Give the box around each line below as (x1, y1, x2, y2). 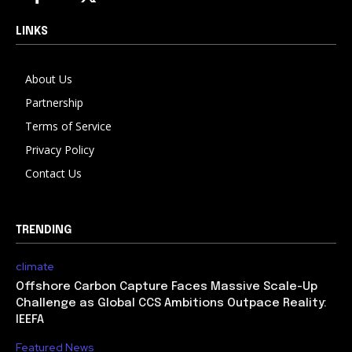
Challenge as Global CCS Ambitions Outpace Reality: (16, 297, 327, 310)
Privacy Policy (25, 142, 94, 158)
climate (16, 259, 54, 274)
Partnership (25, 95, 83, 111)
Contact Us (25, 166, 82, 181)
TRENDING (16, 225, 71, 236)
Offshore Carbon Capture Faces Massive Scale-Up (16, 280, 317, 294)
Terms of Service (25, 119, 112, 134)
